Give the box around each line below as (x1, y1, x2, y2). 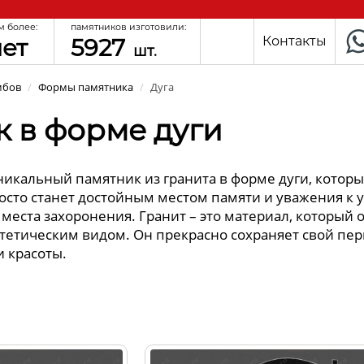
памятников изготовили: (71, 21, 186, 32)
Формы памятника (38, 80, 134, 94)
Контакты (262, 33, 327, 49)
